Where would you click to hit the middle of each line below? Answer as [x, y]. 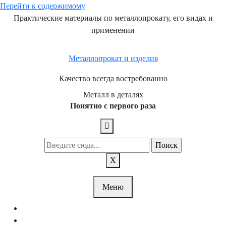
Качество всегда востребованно [113, 78]
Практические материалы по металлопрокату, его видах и [113, 18]
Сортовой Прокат [121, 208]
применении [113, 30]
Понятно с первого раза [113, 106]
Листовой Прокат [121, 220]
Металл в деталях [113, 95]
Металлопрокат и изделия [113, 58]
